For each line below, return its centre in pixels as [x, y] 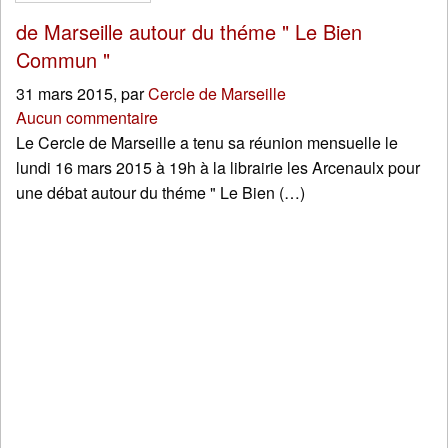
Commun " [63, 60]
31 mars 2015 [64, 94]
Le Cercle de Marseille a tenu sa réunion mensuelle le [207, 143]
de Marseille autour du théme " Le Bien [189, 32]
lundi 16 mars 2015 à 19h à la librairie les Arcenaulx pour [218, 168]
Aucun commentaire [87, 118]
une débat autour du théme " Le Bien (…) [160, 193]
